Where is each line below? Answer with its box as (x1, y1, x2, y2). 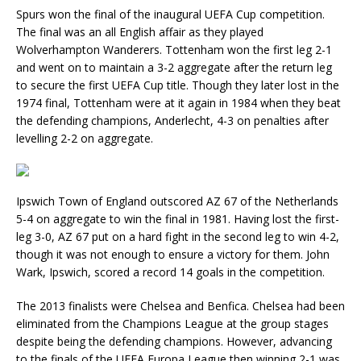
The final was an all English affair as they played (16, 24, 263, 39)
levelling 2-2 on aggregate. (16, 131, 153, 146)
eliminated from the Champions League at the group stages (16, 316, 329, 331)
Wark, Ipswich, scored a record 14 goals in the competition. (16, 264, 325, 280)
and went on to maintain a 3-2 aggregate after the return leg (16, 60, 332, 75)
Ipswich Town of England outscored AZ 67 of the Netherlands (16, 193, 338, 209)
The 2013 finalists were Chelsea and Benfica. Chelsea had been (16, 298, 345, 313)
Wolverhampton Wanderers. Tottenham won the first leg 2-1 (16, 42, 332, 57)
